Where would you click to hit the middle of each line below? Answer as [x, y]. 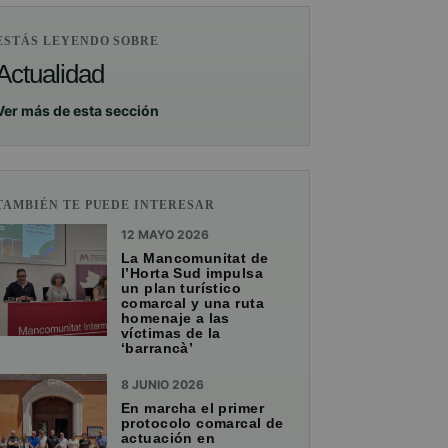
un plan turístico [181, 287]
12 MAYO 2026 [165, 234]
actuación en [168, 437]
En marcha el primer [192, 407]
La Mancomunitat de [195, 257]
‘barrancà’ [157, 347]
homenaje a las [175, 317]
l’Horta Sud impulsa [192, 272]
